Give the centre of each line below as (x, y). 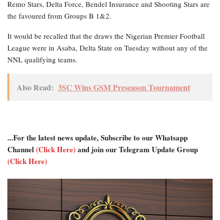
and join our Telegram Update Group (137, 150)
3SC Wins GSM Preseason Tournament (124, 87)
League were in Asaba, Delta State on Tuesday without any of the (108, 48)
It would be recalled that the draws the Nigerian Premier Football (106, 36)
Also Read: (35, 87)
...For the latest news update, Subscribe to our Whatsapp (97, 138)
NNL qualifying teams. (42, 60)
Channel (22, 150)
